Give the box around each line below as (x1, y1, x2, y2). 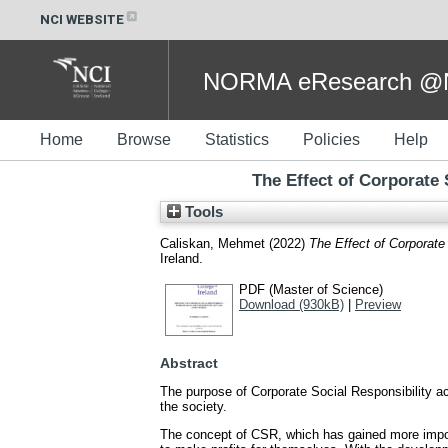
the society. (160, 399, 227, 415)
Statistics (205, 131, 269, 148)
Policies (303, 131, 360, 148)
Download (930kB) (239, 296, 344, 312)
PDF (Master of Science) (239, 281, 383, 297)
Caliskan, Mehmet (160, 235, 265, 251)
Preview (355, 296, 401, 312)
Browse (117, 131, 171, 148)
